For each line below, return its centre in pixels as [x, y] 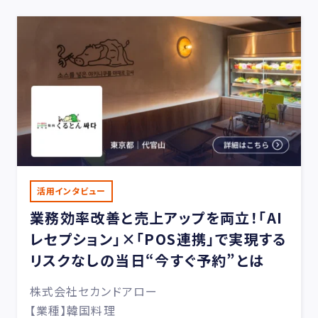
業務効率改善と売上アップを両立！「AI [156, 217]
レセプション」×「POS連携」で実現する [158, 238]
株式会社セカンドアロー [94, 291]
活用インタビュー [71, 190]
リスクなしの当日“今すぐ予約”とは [147, 260]
